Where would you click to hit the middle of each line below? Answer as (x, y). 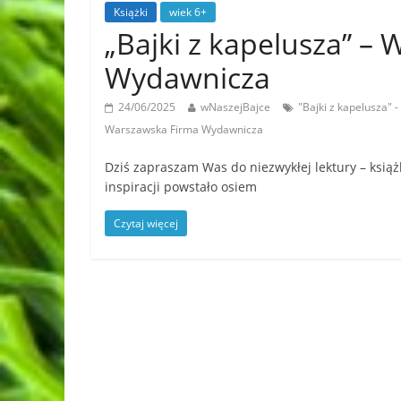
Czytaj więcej (146, 223)
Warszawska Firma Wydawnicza (184, 129)
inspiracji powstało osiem (181, 186)
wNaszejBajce (235, 107)
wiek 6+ (188, 12)
